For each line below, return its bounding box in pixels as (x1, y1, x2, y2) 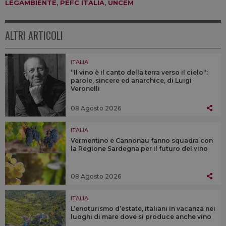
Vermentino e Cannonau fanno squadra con (71, 137, 213, 145)
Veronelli (71, 85, 100, 93)
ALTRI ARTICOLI (5, 28, 63, 43)
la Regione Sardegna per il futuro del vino (71, 145, 208, 153)
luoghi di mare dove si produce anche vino (71, 213, 211, 221)
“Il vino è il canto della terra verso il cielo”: (71, 69, 208, 77)
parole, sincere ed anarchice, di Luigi (71, 77, 192, 85)
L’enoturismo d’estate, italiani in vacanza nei (71, 205, 215, 213)
